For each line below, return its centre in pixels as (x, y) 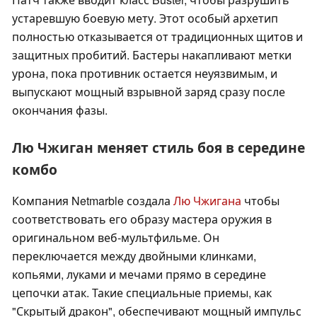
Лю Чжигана (207, 201)
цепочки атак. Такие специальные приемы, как (142, 293)
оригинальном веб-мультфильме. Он (116, 238)
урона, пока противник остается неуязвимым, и (145, 74)
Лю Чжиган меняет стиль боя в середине (158, 148)
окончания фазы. (60, 110)
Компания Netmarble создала (93, 201)
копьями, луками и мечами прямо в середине (139, 275)
